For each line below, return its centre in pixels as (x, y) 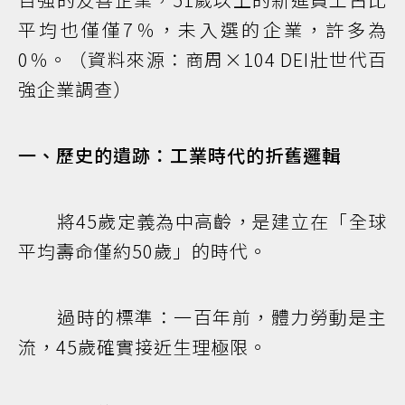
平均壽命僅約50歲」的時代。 (143, 251)
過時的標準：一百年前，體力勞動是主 (202, 317)
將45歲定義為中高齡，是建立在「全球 (202, 221)
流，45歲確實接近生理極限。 (143, 347)
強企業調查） (75, 89)
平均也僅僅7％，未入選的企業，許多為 (202, 30)
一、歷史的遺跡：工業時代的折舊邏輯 (179, 155)
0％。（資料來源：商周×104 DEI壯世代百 (202, 60)
